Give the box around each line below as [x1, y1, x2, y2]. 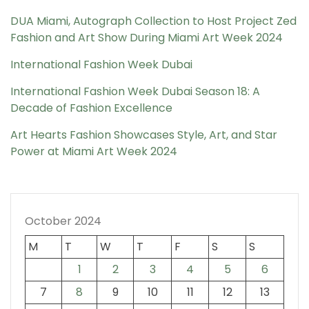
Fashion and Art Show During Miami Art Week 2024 [10, 29, 283, 46]
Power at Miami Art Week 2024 [10, 143, 177, 159]
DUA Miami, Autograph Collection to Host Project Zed [10, 12, 297, 29]
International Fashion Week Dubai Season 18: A [10, 83, 260, 99]
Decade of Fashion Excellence [10, 99, 172, 116]
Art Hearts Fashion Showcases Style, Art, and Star [10, 126, 277, 143]
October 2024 [25, 212, 101, 229]
